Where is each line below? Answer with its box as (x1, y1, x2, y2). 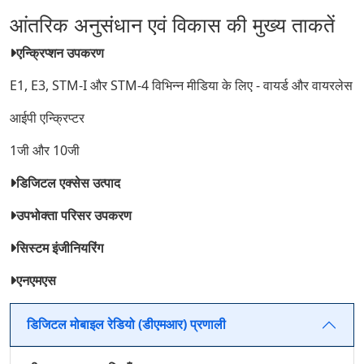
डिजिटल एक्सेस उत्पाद (16, 173, 120, 192)
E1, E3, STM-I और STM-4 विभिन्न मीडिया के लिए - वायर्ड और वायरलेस (10, 76, 353, 94)
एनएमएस (16, 271, 56, 289)
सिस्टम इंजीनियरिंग (16, 238, 103, 257)
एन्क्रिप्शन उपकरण (16, 43, 104, 62)
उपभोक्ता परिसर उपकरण (16, 206, 132, 224)
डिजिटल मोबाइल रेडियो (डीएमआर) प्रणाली (27, 315, 226, 333)
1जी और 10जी (10, 141, 80, 159)
